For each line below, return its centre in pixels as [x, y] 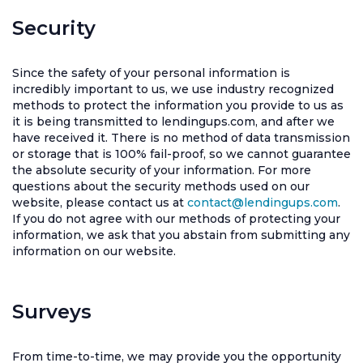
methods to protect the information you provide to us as [178, 105]
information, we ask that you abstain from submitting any [181, 235]
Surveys [52, 312]
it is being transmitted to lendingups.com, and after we [173, 122]
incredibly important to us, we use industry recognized [173, 89]
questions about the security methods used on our [161, 186]
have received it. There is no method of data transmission [181, 138]
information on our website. [94, 251]
